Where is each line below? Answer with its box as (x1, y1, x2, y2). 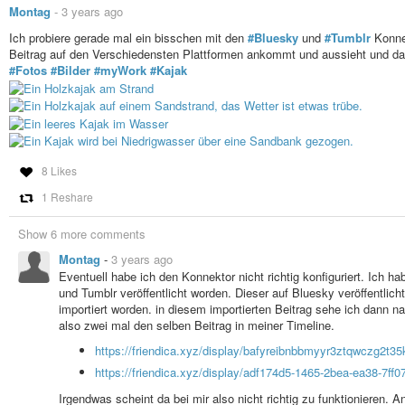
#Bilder (51, 61, 90, 79)
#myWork (94, 61, 146, 79)
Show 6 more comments (18, 224, 146, 242)
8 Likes (41, 162, 77, 178)
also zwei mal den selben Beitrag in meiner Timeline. (59, 316, 334, 334)
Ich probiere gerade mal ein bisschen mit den (9, 28, 248, 46)
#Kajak (150, 61, 187, 79)
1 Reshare (41, 188, 93, 204)
